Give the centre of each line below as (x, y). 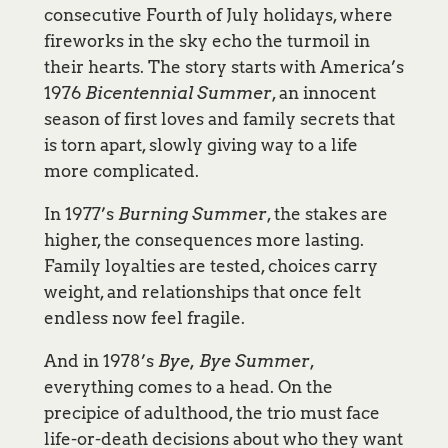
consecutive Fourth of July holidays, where (218, 15)
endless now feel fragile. (144, 318)
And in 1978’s (100, 361)
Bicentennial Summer (178, 93)
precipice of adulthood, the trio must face (211, 413)
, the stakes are (327, 214)
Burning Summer (192, 214)
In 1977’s (80, 214)
